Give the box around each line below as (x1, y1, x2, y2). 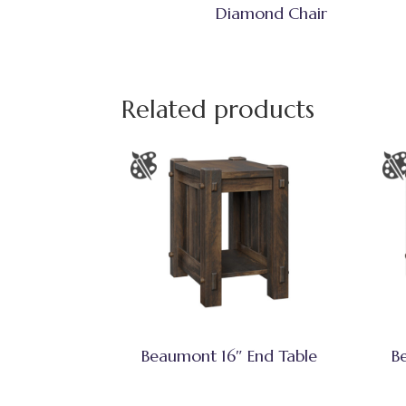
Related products (121, 94, 315, 126)
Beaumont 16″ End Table (140, 345, 317, 367)
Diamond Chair (216, 2, 328, 24)
